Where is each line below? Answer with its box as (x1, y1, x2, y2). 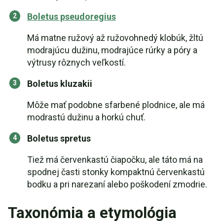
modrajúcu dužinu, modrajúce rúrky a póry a (27, 45, 197, 55)
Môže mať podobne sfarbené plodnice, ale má (27, 100, 205, 110)
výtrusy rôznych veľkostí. (27, 57, 126, 68)
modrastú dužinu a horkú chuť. (27, 112, 146, 122)
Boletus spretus (27, 133, 91, 144)
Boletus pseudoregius (27, 11, 116, 22)
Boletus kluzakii (27, 78, 92, 89)
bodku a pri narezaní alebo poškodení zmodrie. (27, 179, 207, 189)
